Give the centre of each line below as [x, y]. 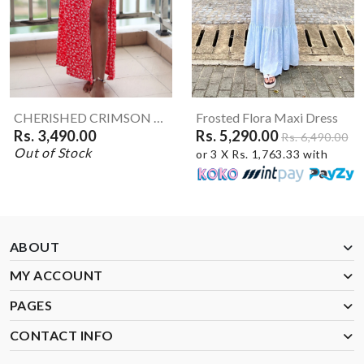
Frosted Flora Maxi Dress [267, 118]
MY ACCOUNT [56, 275]
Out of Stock [53, 153]
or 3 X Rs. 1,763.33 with [262, 154]
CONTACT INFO [62, 336]
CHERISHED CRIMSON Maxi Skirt [158, 118]
